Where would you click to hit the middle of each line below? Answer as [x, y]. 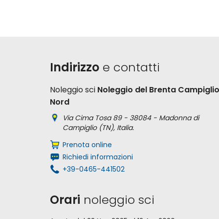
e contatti [130, 67]
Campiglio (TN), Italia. [98, 128]
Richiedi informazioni [98, 157]
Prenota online [87, 145]
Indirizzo [75, 67]
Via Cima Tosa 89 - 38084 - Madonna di [131, 118]
